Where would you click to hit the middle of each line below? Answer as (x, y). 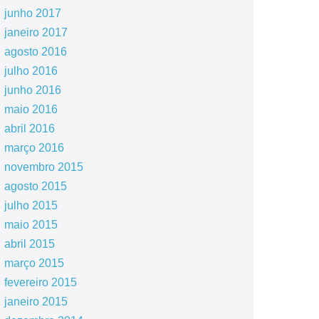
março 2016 (34, 148)
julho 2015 (31, 205)
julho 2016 (31, 71)
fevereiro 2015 (40, 282)
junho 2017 (32, 13)
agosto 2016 (35, 52)
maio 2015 (31, 225)
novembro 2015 (43, 167)
